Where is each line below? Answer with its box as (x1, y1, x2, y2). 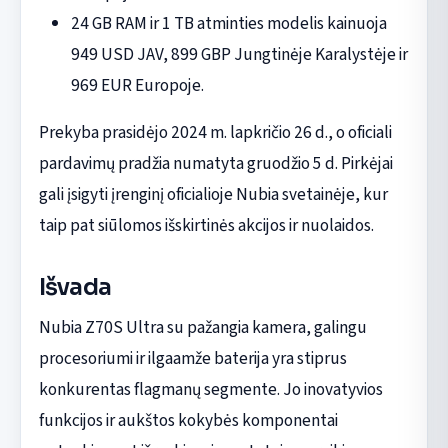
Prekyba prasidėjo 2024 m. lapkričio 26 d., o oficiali (38, 119, 392, 145)
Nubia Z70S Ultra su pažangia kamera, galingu (38, 315, 367, 341)
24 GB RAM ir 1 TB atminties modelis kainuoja (70, 10, 387, 36)
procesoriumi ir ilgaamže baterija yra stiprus (38, 346, 347, 372)
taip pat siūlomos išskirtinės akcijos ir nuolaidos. (38, 212, 374, 238)
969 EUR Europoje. (70, 72, 204, 98)
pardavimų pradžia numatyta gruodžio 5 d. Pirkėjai (38, 150, 393, 176)
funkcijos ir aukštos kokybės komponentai (38, 408, 338, 434)
